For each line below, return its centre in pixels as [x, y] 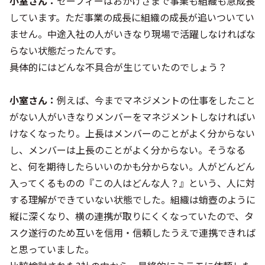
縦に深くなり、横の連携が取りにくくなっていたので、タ [132, 216]
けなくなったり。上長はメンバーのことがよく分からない [132, 133]
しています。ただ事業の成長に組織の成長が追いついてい [132, 17]
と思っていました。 [52, 249]
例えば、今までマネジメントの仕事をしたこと [156, 100]
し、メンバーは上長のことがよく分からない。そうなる [127, 150]
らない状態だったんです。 [65, 50]
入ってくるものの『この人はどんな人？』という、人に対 [132, 183]
